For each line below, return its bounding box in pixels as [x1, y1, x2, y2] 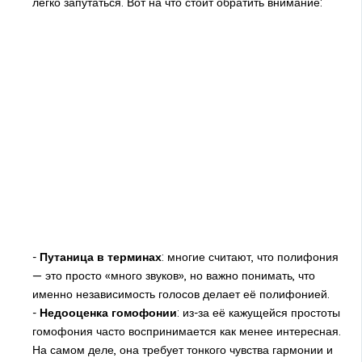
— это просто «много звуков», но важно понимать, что [32, 268, 315, 284]
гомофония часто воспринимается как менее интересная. [32, 324, 341, 339]
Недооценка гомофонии [39, 305, 177, 321]
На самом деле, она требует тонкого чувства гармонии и [32, 343, 333, 358]
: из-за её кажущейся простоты [176, 305, 340, 321]
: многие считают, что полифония [161, 250, 339, 265]
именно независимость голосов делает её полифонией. [32, 287, 330, 302]
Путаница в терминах [39, 250, 162, 265]
